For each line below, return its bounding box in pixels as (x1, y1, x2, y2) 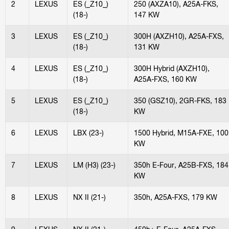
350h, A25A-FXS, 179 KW (133, 192, 217, 201)
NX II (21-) (73, 192, 106, 201)
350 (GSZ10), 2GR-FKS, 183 (133, 96, 226, 105)
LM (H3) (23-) (73, 160, 116, 169)
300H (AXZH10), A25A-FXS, (133, 31, 224, 40)
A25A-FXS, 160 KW (133, 74, 197, 83)
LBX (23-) (73, 128, 104, 137)
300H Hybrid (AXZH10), (133, 63, 210, 73)
